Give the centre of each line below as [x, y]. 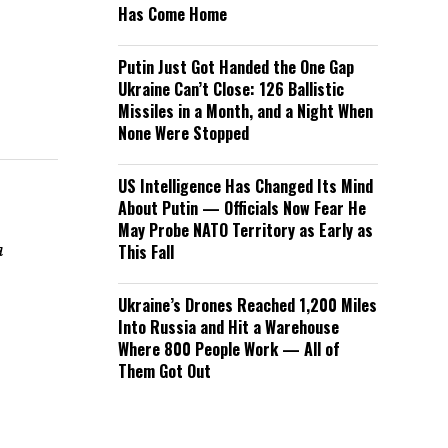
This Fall [146, 252]
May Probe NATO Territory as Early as [245, 230]
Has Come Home [172, 14]
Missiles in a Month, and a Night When [245, 111]
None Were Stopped [183, 133]
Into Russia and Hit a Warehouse [228, 327]
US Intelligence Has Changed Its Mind [245, 186]
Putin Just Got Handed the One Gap [236, 67]
